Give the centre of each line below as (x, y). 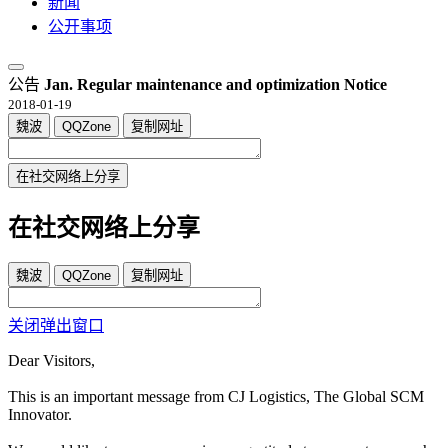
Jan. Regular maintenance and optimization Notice (215, 84)
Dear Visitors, (51, 361)
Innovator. (40, 415)
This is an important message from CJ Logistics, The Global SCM (216, 397)
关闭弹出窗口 (56, 326)
